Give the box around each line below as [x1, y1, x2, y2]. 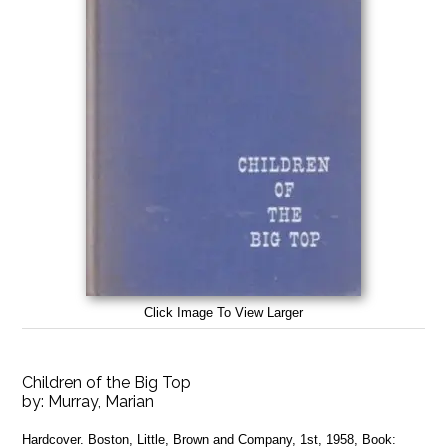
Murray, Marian [48, 391, 155, 411]
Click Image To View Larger [144, 304, 304, 320]
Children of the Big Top [22, 372, 192, 392]
